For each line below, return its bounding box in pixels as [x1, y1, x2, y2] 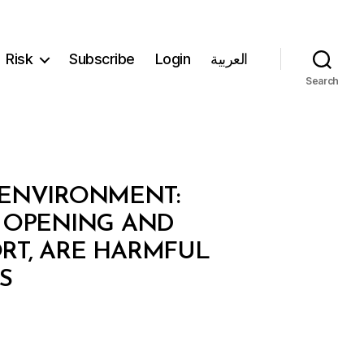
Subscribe [69, 50, 135, 68]
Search [305, 74, 340, 87]
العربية [210, 50, 248, 68]
